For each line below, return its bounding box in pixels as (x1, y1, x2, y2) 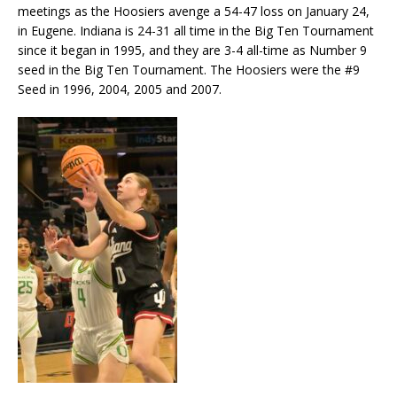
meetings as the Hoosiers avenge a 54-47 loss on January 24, (18, 2, 370, 19)
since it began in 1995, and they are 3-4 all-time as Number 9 (18, 41, 367, 58)
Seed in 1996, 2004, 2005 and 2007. (18, 80, 222, 97)
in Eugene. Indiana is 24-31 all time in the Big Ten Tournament (18, 21, 374, 39)
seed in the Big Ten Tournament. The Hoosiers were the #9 (18, 60, 360, 78)
